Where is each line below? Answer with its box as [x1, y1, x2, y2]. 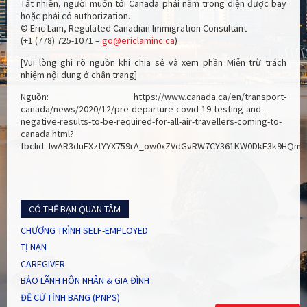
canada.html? [21, 127, 74, 140]
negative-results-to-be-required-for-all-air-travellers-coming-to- [21, 115, 282, 128]
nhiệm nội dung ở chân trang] [21, 69, 137, 82]
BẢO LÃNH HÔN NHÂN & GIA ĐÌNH [21, 274, 149, 287]
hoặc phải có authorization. [21, 10, 130, 23]
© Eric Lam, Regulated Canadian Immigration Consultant [21, 22, 247, 35]
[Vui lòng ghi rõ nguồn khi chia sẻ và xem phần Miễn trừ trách [21, 56, 286, 69]
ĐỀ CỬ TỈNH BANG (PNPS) [21, 291, 120, 304]
